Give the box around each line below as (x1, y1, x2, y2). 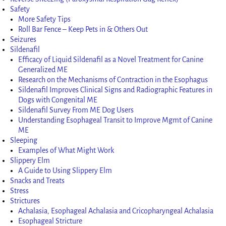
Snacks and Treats (10, 176, 65, 185)
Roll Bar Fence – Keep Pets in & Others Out (18, 25, 148, 33)
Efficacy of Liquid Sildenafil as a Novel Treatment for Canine (18, 55, 204, 64)
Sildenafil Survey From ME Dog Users (18, 105, 134, 114)
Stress (10, 186, 29, 195)
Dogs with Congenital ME (18, 95, 98, 104)
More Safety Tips (18, 15, 71, 23)
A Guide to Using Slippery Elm (18, 166, 112, 175)
